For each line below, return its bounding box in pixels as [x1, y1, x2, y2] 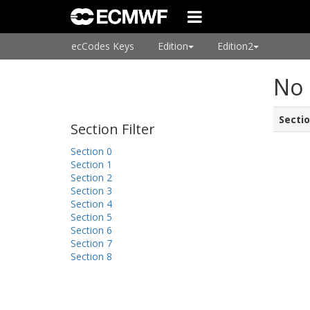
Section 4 [71, 197, 112, 210]
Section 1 [71, 158, 112, 171]
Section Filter [71, 120, 155, 138]
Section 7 [71, 237, 112, 250]
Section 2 [71, 171, 112, 184]
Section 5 [71, 210, 112, 224]
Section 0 [71, 145, 112, 158]
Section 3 [71, 184, 112, 197]
